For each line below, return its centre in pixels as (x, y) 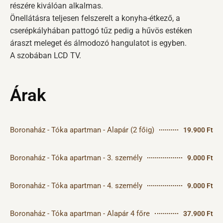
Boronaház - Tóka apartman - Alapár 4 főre (80, 214)
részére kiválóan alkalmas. (56, 6)
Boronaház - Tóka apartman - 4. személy (76, 186)
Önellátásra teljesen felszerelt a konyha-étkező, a (95, 18)
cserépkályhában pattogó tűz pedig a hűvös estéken (101, 31)
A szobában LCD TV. (46, 56)
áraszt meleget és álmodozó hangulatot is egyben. (98, 43)
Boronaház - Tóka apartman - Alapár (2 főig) (82, 130)
